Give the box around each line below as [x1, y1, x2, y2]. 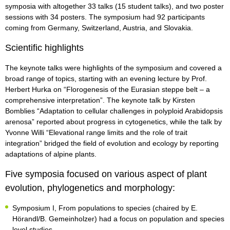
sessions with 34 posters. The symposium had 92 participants [5, 13, 205, 22]
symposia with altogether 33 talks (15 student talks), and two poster [5, 2, 224, 11]
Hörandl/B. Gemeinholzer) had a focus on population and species [12, 215, 224, 223]
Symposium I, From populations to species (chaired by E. [12, 204, 198, 213]
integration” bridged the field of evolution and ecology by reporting [5, 139, 219, 148]
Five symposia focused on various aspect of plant [5, 169, 207, 180]
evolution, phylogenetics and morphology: [5, 183, 175, 194]
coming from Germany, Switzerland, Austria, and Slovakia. [5, 24, 195, 32]
